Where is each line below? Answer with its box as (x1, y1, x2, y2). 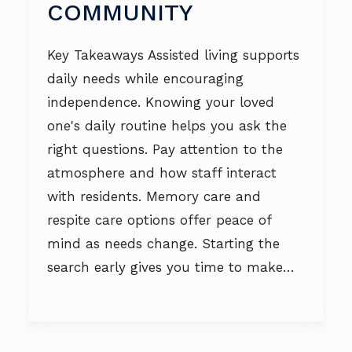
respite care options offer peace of (47, 212, 271, 228)
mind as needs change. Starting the (47, 236, 280, 251)
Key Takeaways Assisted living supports (47, 47, 299, 63)
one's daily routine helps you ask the (47, 118, 287, 134)
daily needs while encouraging (47, 71, 244, 86)
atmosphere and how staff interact (47, 165, 277, 181)
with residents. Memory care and (47, 189, 261, 204)
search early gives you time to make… (47, 259, 295, 275)
